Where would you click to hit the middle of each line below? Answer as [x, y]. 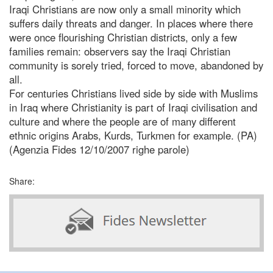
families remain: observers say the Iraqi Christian [120, 51]
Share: [22, 181]
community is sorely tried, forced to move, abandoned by [136, 65]
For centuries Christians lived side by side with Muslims [133, 93]
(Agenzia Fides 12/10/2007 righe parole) [99, 149]
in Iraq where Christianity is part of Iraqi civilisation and [133, 107]
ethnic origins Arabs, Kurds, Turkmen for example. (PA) [133, 135]
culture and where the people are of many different [122, 121]
